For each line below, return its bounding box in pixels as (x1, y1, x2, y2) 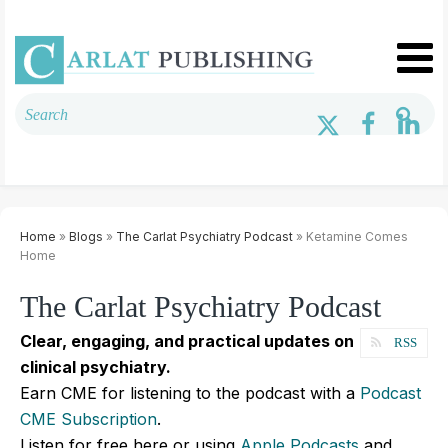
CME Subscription (20, 408, 157, 429)
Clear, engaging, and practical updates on (20, 330, 354, 351)
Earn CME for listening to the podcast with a (20, 382, 360, 403)
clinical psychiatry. (20, 356, 171, 377)
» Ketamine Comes (293, 228, 408, 244)
